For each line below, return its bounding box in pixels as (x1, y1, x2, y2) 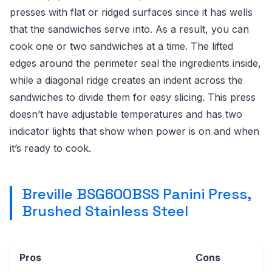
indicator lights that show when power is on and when (10, 125, 259, 137)
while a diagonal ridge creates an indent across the (10, 74, 243, 86)
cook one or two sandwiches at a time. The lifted (10, 40, 233, 52)
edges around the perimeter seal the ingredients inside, (10, 57, 261, 69)
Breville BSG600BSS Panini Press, (22, 185, 251, 203)
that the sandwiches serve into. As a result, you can (10, 23, 249, 35)
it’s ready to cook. (10, 142, 91, 154)
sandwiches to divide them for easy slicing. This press (10, 91, 256, 103)
